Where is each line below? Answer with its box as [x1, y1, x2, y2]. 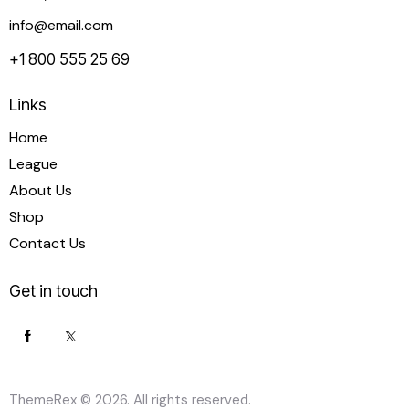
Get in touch [9, 281, 98, 301]
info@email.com [9, 15, 113, 35]
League [9, 153, 58, 173]
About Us [9, 180, 72, 200]
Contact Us [9, 233, 86, 253]
